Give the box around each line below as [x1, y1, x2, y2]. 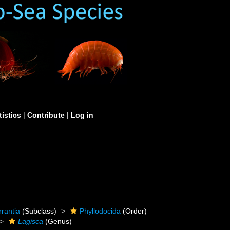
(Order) [121, 207, 147, 215]
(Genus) [43, 217, 72, 225]
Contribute [27, 111, 65, 119]
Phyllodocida [80, 207, 121, 215]
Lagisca [18, 217, 44, 225]
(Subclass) [20, 207, 57, 215]
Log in [71, 111, 93, 119]
